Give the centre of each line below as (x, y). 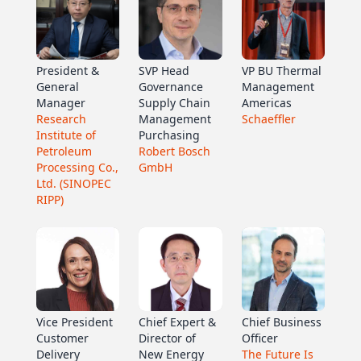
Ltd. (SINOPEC (73, 184)
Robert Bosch (175, 151)
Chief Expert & (178, 322)
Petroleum (64, 151)
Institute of (66, 135)
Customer (62, 338)
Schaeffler (268, 119)
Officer (259, 338)
